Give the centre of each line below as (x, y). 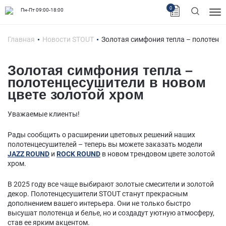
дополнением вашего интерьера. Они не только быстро (99, 203)
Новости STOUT (68, 39)
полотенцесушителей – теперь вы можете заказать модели (105, 144)
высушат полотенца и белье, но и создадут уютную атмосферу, (111, 213)
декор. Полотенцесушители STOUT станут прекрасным (98, 193)
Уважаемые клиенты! (44, 114)
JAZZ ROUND (29, 154)
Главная (21, 39)
